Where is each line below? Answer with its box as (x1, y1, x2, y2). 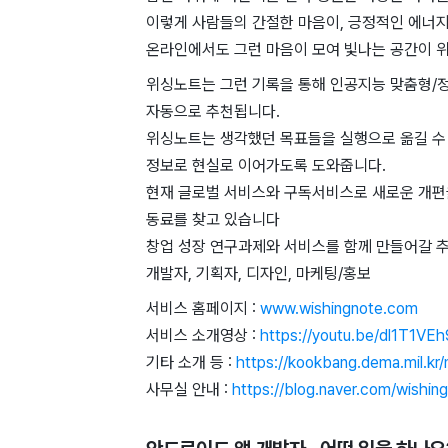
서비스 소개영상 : (146, 326, 260, 346)
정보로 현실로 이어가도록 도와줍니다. (146, 156, 386, 176)
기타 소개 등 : (146, 353, 236, 373)
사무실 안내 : (146, 380, 232, 400)
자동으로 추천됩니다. (146, 102, 280, 122)
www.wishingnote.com (260, 299, 418, 319)
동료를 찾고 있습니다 (146, 210, 280, 230)
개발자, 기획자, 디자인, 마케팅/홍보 (146, 264, 371, 284)
